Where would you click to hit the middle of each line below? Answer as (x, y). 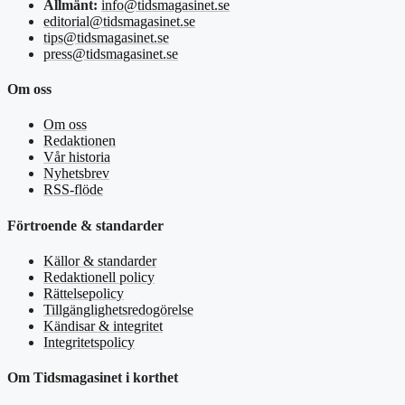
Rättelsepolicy (84, 293)
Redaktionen (80, 141)
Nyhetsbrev (76, 174)
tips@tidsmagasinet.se (106, 37)
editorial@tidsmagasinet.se (119, 21)
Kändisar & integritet (103, 326)
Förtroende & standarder (85, 225)
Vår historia (77, 157)
